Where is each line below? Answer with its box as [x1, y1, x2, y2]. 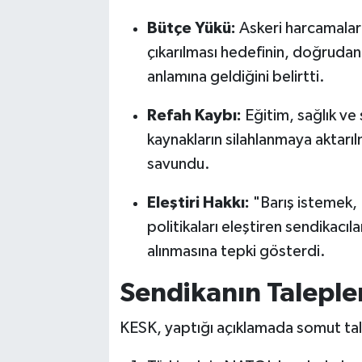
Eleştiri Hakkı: [146, 194, 250, 211]
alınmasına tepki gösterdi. [146, 242, 326, 259]
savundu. [146, 155, 210, 172]
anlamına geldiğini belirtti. [146, 68, 325, 85]
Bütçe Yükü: [146, 19, 236, 36]
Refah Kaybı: [146, 107, 242, 124]
